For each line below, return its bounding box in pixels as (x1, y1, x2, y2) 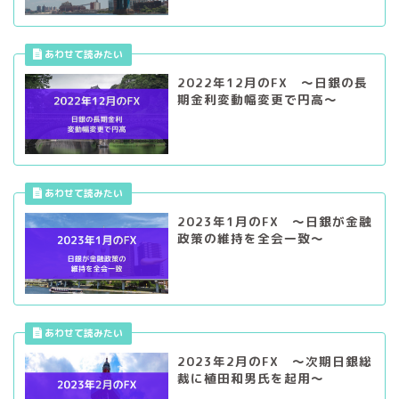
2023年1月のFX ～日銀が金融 (176, 213, 372, 231)
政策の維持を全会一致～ (176, 230, 324, 248)
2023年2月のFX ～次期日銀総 (176, 352, 372, 370)
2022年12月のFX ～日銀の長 (176, 73, 368, 91)
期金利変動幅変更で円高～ (176, 90, 338, 108)
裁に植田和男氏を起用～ (176, 369, 324, 387)
